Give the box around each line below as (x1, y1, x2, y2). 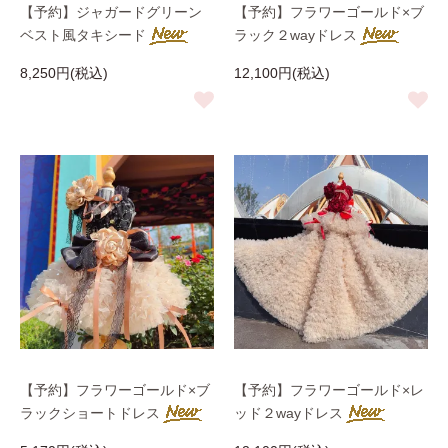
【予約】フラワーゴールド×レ (234, 382, 424, 398)
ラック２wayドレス (234, 27, 357, 43)
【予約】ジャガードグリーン (20, 4, 202, 20)
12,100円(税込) (234, 65, 330, 81)
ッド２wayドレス (234, 405, 343, 421)
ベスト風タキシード (20, 27, 146, 43)
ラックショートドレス (20, 405, 160, 421)
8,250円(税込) (20, 65, 108, 81)
